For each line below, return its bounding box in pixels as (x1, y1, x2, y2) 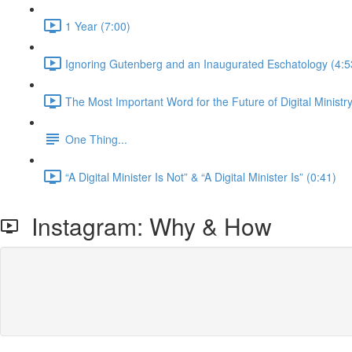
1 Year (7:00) (65, 17, 130, 34)
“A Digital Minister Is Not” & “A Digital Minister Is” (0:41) (65, 168, 336, 185)
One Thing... (65, 130, 127, 147)
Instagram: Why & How (19, 209, 272, 243)
